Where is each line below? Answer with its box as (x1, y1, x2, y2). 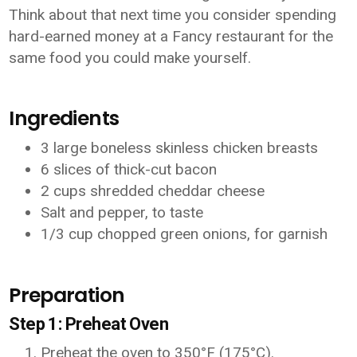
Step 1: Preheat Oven (9, 314, 169, 334)
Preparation (9, 281, 125, 309)
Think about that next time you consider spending (9, 6, 337, 24)
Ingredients (9, 104, 120, 132)
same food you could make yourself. (9, 49, 252, 67)
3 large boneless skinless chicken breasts (41, 139, 319, 157)
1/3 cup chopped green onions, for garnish (41, 225, 328, 243)
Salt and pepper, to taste (41, 203, 204, 222)
